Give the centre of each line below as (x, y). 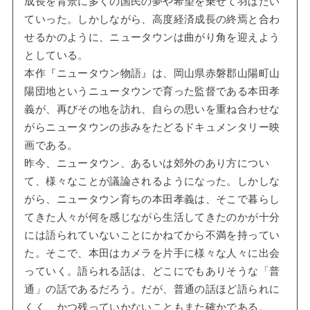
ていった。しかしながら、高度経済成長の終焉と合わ (152, 19)
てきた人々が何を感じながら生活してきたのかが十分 (152, 217)
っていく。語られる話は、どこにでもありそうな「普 (152, 271)
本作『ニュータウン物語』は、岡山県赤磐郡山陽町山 (152, 73)
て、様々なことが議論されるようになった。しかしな (152, 181)
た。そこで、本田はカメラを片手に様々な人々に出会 (152, 253)
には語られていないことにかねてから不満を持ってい (152, 235)
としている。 (56, 55)
